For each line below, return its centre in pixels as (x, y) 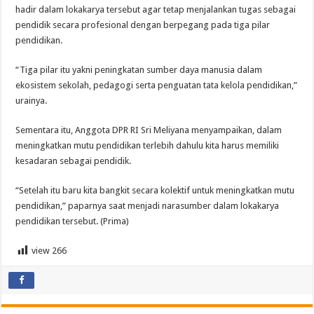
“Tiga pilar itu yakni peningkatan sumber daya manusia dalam (139, 70)
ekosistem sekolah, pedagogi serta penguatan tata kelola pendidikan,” (157, 86)
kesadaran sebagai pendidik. (74, 161)
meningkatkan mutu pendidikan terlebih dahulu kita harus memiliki (148, 146)
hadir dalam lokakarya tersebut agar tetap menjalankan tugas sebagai (156, 10)
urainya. (32, 101)
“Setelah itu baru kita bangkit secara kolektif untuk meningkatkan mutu (155, 191)
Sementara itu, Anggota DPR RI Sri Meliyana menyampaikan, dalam (149, 130)
